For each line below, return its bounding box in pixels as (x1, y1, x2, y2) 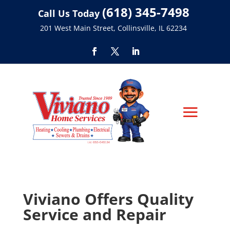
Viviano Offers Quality (23, 188, 194, 210)
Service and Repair (23, 204, 166, 225)
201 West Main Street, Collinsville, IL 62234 (40, 23, 187, 33)
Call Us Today (37, 7, 100, 20)
